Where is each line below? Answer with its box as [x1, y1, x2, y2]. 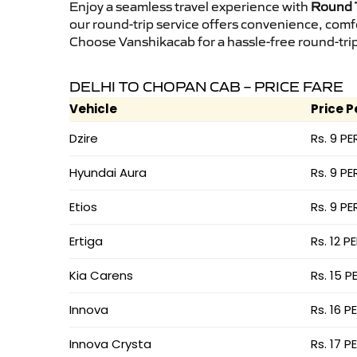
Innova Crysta [69, 335, 151, 353]
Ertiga [69, 233, 103, 250]
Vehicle [69, 100, 117, 118]
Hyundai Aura [69, 164, 147, 182]
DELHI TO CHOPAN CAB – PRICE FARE [69, 78, 343, 96]
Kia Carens [69, 267, 133, 284]
